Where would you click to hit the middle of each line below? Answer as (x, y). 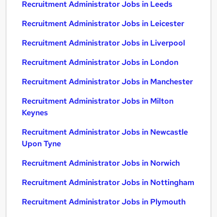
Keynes (35, 113)
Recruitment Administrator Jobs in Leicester (103, 23)
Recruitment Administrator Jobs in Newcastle (105, 132)
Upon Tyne (41, 144)
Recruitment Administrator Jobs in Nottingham (108, 182)
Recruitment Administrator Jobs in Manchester (107, 82)
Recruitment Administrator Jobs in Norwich (101, 163)
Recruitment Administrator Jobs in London (100, 62)
